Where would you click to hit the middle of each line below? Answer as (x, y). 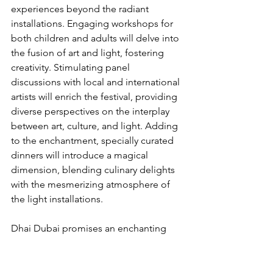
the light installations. (57, 199)
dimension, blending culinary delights (94, 170)
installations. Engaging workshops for (93, 24)
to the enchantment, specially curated (94, 141)
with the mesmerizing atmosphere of (92, 185)
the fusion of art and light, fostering (89, 53)
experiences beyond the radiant (81, 9)
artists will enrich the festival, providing (95, 97)
